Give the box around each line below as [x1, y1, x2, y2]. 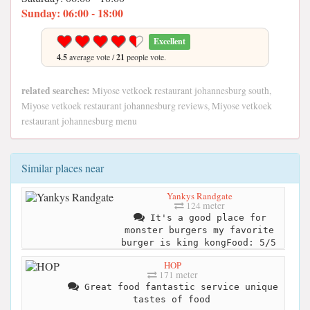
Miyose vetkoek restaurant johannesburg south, [90, 84, 271, 97]
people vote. [125, 51, 166, 62]
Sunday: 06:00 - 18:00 [21, 5, 123, 21]
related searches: [21, 84, 90, 98]
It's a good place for [145, 212, 266, 223]
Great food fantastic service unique [79, 281, 278, 292]
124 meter [183, 199, 225, 212]
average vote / [67, 51, 116, 62]
